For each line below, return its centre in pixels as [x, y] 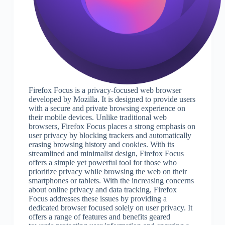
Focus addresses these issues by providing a [97, 199]
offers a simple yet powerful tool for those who [102, 163]
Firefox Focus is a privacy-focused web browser [105, 90]
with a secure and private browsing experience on [107, 108]
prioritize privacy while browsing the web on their [107, 172]
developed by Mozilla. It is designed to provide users [112, 99]
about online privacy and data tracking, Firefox [102, 190]
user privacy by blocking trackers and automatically [110, 136]
